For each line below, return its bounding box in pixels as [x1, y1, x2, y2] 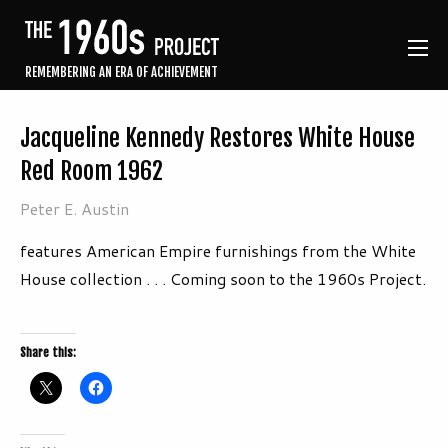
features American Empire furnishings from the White [20, 239, 416, 263]
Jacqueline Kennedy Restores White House [20, 123, 415, 154]
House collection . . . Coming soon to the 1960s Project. [20, 267, 426, 291]
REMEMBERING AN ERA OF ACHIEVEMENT [25, 64, 218, 81]
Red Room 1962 [20, 156, 163, 187]
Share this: [20, 345, 76, 361]
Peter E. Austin [20, 197, 129, 221]
